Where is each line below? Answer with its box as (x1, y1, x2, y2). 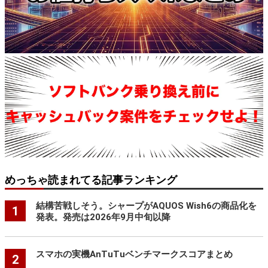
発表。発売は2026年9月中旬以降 (35, 212, 170, 223)
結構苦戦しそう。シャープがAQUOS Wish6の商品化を (35, 200, 257, 212)
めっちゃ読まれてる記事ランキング (5, 173, 177, 187)
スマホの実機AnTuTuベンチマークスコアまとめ (35, 249, 233, 260)
